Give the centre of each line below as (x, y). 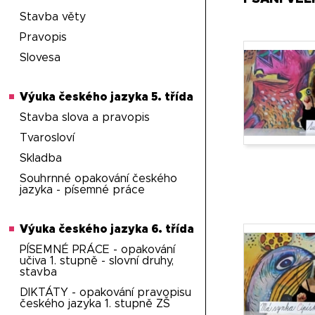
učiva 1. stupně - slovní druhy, (97, 261)
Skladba (41, 158)
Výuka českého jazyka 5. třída (107, 97)
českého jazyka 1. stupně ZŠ (95, 304)
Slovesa (40, 58)
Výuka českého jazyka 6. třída (107, 229)
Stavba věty (53, 17)
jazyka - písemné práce (83, 190)
